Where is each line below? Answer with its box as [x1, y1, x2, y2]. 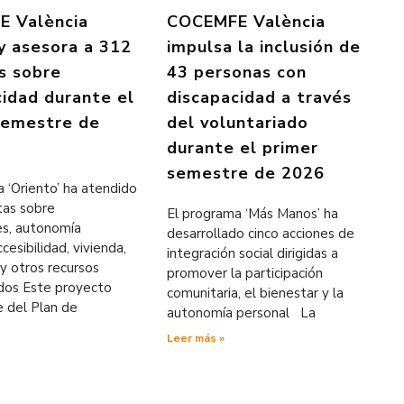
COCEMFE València [167, 10, 326, 32]
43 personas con [167, 60, 308, 83]
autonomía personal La [167, 303, 317, 322]
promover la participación [167, 263, 324, 282]
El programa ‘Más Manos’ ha [167, 204, 339, 223]
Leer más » [167, 330, 225, 345]
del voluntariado [167, 111, 309, 133]
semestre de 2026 [167, 161, 326, 184]
